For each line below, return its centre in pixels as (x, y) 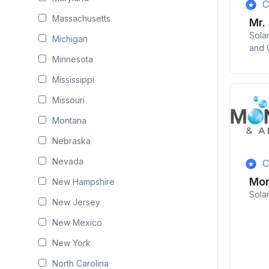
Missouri (68, 100)
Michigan (70, 39)
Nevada (68, 161)
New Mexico (77, 222)
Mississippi (73, 80)
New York (71, 243)
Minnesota (73, 59)
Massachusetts (81, 18)
